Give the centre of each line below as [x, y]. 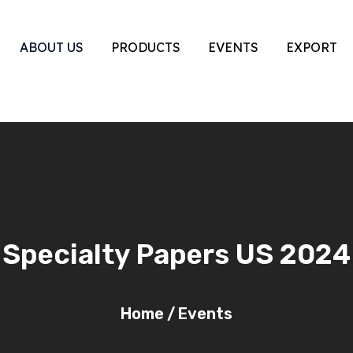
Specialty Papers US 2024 [176, 255]
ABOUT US [52, 47]
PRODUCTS [146, 47]
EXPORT [312, 47]
